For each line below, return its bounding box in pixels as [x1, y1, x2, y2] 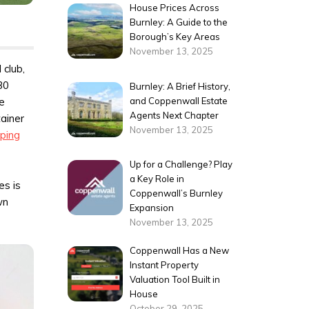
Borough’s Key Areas [130, 31, 221, 43]
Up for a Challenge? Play [130, 159, 233, 170]
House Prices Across [130, 2, 220, 14]
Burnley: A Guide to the [130, 17, 228, 28]
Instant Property [130, 259, 199, 270]
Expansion [130, 202, 175, 214]
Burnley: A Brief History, [130, 80, 231, 92]
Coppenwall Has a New [130, 244, 230, 256]
